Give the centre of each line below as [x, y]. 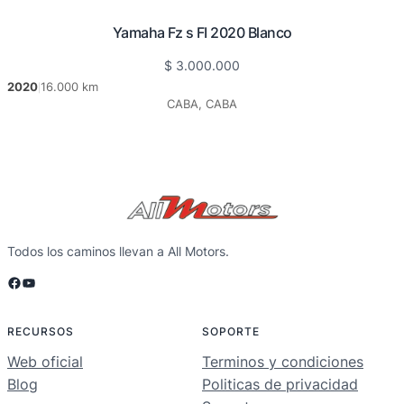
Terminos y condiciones [283, 362]
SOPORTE [231, 332]
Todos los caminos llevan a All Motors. [118, 252]
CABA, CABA [202, 104]
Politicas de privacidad [280, 385]
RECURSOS [41, 332]
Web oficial [45, 362]
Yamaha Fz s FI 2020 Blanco [202, 33]
